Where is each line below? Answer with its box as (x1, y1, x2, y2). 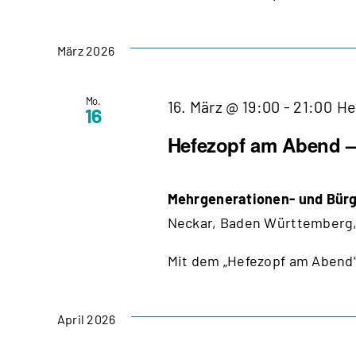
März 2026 (57, 42, 115, 58)
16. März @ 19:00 (167, 96, 281, 116)
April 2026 (57, 311, 116, 327)
